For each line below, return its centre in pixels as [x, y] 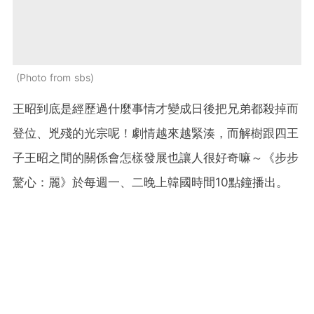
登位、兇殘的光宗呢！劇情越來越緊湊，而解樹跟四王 [156, 134]
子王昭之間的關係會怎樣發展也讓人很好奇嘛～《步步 [156, 158]
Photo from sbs [55, 78]
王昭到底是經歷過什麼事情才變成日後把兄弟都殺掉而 [156, 109]
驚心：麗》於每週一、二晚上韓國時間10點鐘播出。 [150, 183]
